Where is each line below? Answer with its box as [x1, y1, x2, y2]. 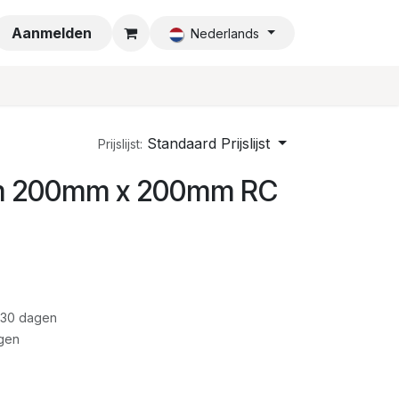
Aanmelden [12, 24, 93, 42]
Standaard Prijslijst [147, 134, 271, 152]
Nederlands [190, 26, 259, 41]
